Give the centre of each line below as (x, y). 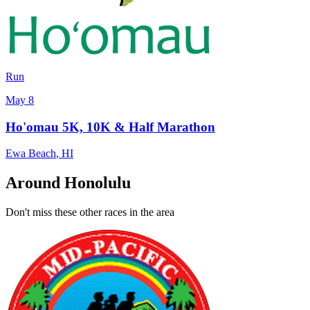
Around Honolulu (68, 183)
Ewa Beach (31, 154)
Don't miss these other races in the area (90, 212)
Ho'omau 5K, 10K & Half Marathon (110, 127)
